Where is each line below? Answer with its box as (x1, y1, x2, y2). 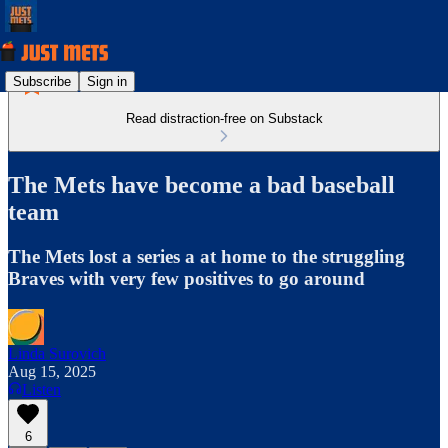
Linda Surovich (8, 344, 106, 362)
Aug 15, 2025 (8, 362, 96, 380)
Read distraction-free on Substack (125, 111, 323, 126)
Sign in (87, 73, 127, 89)
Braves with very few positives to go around (8, 267, 365, 289)
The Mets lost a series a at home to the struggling (8, 245, 405, 267)
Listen (22, 380, 61, 398)
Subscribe (13, 73, 71, 89)
